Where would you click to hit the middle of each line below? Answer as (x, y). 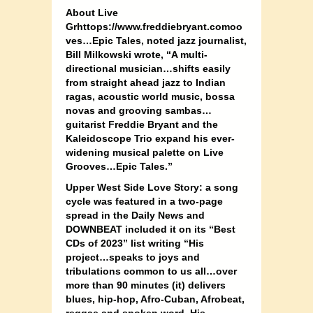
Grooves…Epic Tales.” (119, 167)
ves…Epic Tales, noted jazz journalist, (156, 41)
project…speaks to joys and (133, 257)
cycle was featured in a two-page (144, 202)
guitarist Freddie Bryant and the (142, 125)
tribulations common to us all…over (151, 271)
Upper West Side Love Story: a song (152, 188)
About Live (92, 13)
